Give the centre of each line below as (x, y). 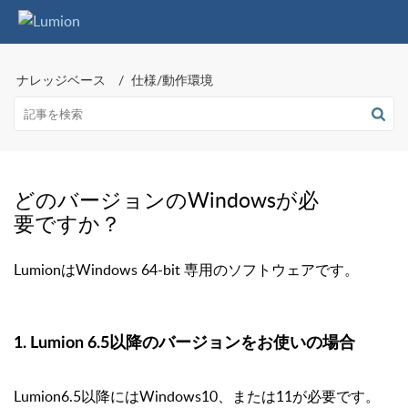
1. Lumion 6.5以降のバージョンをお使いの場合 (184, 343)
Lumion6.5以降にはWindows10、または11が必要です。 (197, 396)
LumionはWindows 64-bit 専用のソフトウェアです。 (186, 270)
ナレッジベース (61, 80)
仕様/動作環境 (172, 80)
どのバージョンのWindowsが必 (166, 199)
